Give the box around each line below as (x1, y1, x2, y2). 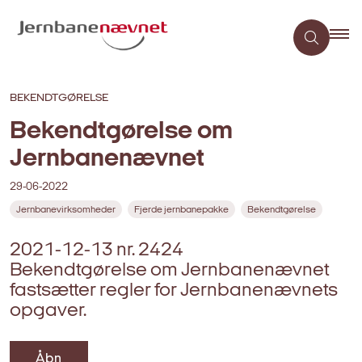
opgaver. (10, 301, 86, 321)
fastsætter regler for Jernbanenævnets (10, 280, 338, 301)
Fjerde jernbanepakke (134, 204, 229, 215)
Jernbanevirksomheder (16, 204, 116, 215)
